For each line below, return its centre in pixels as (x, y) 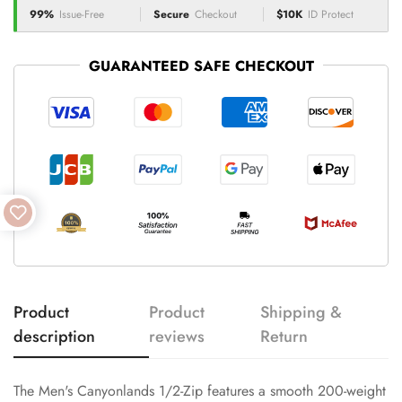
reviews (177, 336)
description (54, 336)
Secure (171, 14)
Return (284, 336)
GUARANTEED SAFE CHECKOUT (201, 66)
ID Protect (331, 14)
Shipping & (301, 312)
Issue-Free (82, 14)
